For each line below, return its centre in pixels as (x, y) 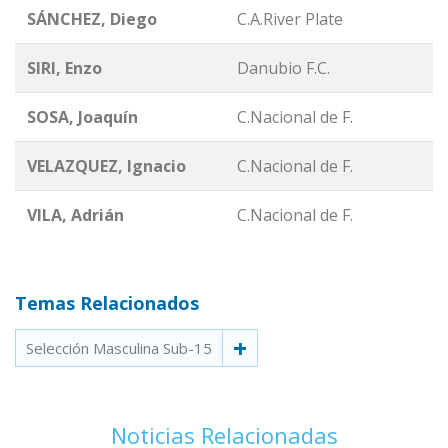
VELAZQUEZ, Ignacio (106, 165)
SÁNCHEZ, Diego (92, 18)
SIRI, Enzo (64, 67)
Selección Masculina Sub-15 (119, 347)
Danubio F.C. (283, 67)
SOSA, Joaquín (82, 116)
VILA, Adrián (75, 214)
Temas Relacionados (107, 302)
